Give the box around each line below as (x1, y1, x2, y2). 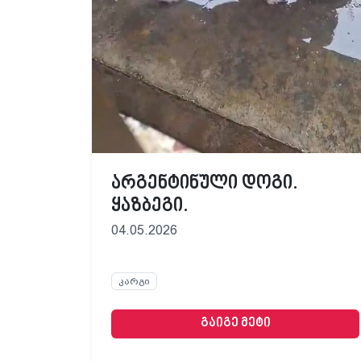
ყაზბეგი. (111, 194, 189, 218)
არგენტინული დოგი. (111, 172, 298, 195)
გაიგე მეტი (200, 316, 271, 332)
